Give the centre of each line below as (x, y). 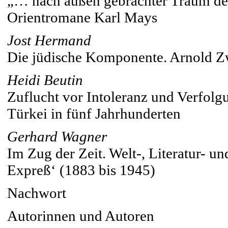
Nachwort (37, 193)
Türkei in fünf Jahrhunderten (94, 113)
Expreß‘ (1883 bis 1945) (81, 170)
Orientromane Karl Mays (82, 17)
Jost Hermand (49, 40)
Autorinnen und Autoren (81, 216)
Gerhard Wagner (57, 136)
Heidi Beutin (45, 80)
